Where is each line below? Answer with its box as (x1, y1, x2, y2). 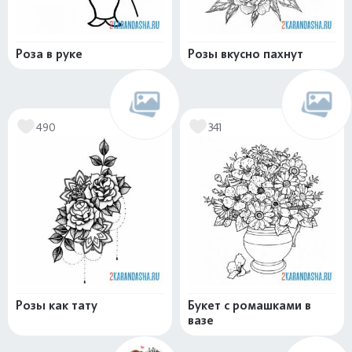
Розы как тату (16, 298, 97, 313)
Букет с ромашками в (188, 298, 311, 313)
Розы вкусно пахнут (188, 46, 303, 62)
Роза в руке (16, 46, 82, 62)
